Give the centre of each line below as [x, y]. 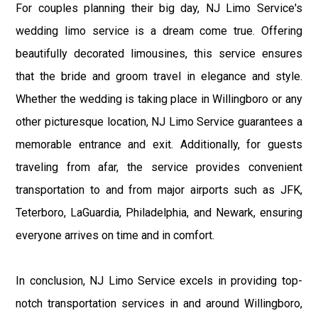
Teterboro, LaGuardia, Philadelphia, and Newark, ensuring [159, 213]
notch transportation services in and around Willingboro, [159, 304]
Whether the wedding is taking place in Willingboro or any [159, 99]
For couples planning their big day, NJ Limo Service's [159, 9]
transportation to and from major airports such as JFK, [159, 190]
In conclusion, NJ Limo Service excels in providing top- [159, 281]
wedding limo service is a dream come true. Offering [159, 31]
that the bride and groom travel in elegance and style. [159, 77]
